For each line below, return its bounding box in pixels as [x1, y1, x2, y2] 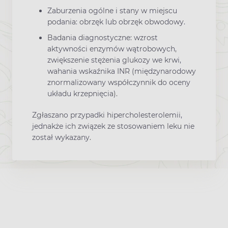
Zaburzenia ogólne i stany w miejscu [47, 6, 177, 15]
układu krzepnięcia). [47, 89, 118, 98]
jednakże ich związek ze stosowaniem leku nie [32, 121, 194, 131]
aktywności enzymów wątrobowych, [47, 44, 177, 53]
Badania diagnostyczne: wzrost [47, 33, 158, 42]
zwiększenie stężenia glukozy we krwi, [47, 55, 181, 65]
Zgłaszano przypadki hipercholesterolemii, [32, 110, 182, 120]
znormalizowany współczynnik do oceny [47, 77, 190, 87]
